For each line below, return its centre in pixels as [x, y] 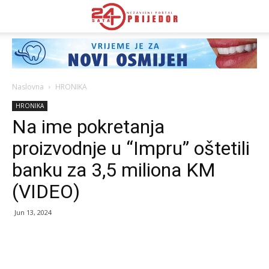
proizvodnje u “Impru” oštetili [131, 148]
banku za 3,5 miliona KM [114, 170]
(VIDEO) [46, 192]
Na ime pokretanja [88, 127]
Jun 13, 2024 [33, 212]
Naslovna [28, 87]
